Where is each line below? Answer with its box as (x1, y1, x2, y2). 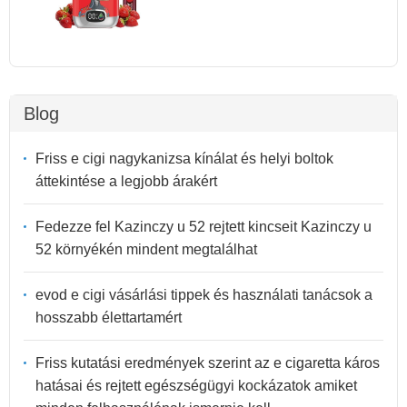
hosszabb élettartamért (35, 309, 182, 325)
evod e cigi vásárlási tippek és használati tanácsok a (35, 286, 372, 303)
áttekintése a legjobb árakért (35, 173, 217, 189)
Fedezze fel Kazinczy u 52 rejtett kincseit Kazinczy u (35, 218, 372, 234)
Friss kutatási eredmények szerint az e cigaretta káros (35, 354, 380, 371)
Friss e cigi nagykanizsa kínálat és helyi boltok (35, 150, 333, 166)
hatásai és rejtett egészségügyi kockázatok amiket (35, 377, 357, 393)
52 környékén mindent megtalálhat (35, 241, 257, 257)
